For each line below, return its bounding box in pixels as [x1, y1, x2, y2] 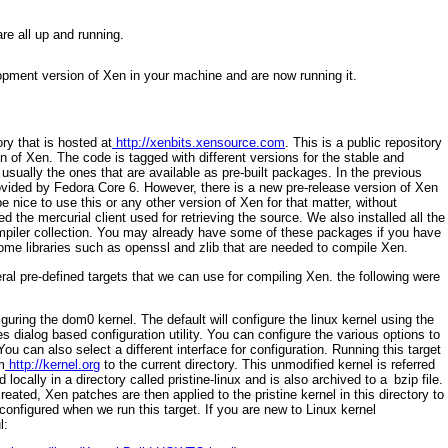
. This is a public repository [285, 135, 442, 151]
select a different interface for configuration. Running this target [76, 341, 441, 357]
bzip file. [394, 371, 443, 387]
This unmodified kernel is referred [242, 356, 435, 372]
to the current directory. [100, 356, 242, 372]
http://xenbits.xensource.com [112, 135, 285, 151]
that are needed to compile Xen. [219, 240, 408, 256]
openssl [121, 240, 170, 256]
